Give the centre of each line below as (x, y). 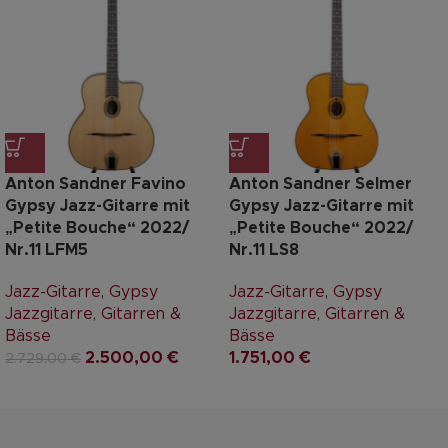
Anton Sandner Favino (95, 184)
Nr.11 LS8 (264, 250)
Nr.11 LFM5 (46, 250)
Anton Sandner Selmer (320, 184)
